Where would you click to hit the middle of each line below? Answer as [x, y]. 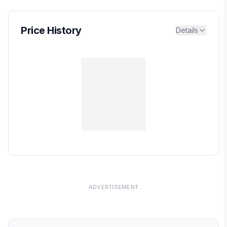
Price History [51, 30]
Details [187, 30]
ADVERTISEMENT [113, 187]
